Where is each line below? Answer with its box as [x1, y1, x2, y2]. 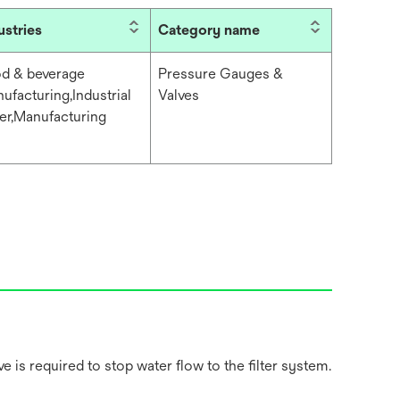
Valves [158, 87, 199, 104]
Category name [158, 21, 260, 38]
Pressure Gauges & [158, 65, 283, 82]
